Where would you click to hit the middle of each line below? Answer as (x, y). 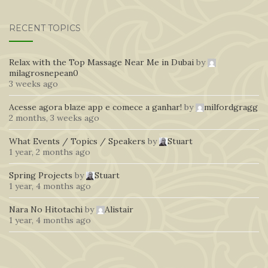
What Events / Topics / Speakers (77, 141)
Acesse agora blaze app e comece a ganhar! (95, 107)
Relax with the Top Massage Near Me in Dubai (101, 62)
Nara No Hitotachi (46, 209)
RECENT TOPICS (45, 28)
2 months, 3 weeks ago (54, 118)
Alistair (119, 209)
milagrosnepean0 (44, 73)
